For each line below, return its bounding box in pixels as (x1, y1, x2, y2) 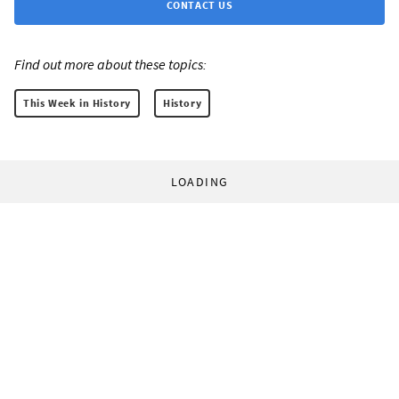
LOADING (170, 174, 229, 191)
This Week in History (23, 96, 131, 110)
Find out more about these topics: (14, 55, 207, 74)
